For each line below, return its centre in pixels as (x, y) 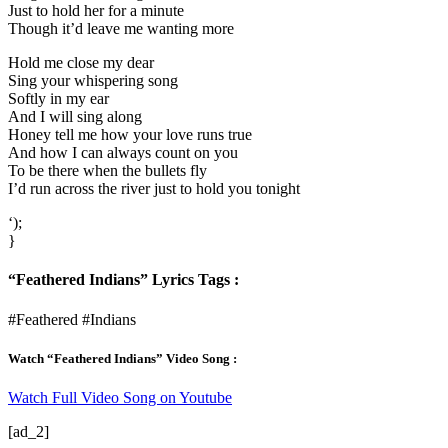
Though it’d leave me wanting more (121, 29)
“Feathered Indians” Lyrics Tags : (123, 280)
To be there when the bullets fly (107, 171)
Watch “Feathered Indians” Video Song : (122, 358)
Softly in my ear (58, 99)
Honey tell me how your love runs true (130, 135)
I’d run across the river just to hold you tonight (154, 189)
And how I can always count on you (123, 153)
